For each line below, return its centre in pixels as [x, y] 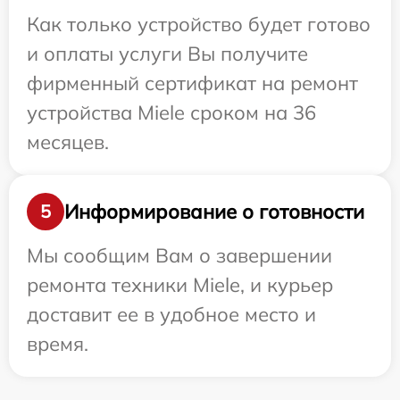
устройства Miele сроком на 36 [171, 112]
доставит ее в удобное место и [171, 314]
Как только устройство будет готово [199, 24]
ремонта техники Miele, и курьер [180, 285]
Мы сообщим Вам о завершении [179, 255]
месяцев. [68, 142]
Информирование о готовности [214, 211]
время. [58, 344]
